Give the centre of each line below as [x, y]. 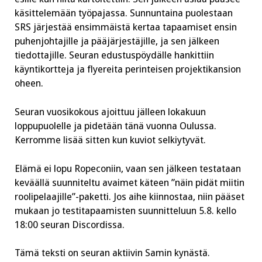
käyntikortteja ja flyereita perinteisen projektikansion [128, 70]
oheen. [29, 84]
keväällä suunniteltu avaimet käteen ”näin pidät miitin [130, 182]
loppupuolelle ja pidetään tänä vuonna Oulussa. [116, 126]
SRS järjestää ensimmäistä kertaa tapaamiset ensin [126, 27]
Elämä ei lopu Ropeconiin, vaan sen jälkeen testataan [128, 168]
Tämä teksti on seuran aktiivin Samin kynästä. [112, 253]
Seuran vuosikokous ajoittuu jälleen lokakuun [110, 112]
